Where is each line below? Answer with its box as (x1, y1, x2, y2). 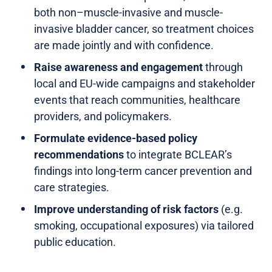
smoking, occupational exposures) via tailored (34, 219, 254, 232)
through (203, 60, 243, 73)
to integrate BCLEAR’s (124, 148, 232, 161)
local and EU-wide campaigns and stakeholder (34, 76, 255, 90)
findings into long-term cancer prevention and (34, 164, 252, 177)
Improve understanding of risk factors (34, 202, 219, 216)
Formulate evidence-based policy (34, 131, 197, 144)
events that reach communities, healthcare (34, 93, 240, 106)
